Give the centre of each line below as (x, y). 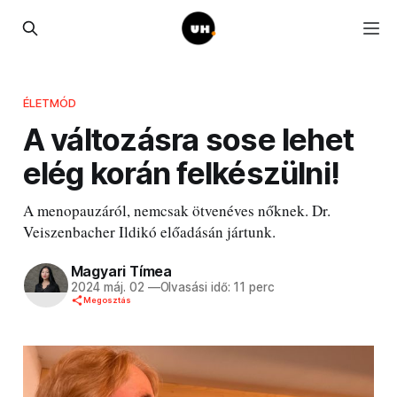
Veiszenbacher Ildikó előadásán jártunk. (149, 231)
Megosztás (107, 300)
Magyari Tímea (121, 272)
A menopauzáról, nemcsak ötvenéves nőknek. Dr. (176, 210)
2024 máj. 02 (107, 288)
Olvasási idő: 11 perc (217, 288)
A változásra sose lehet (188, 139)
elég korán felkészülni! (181, 172)
